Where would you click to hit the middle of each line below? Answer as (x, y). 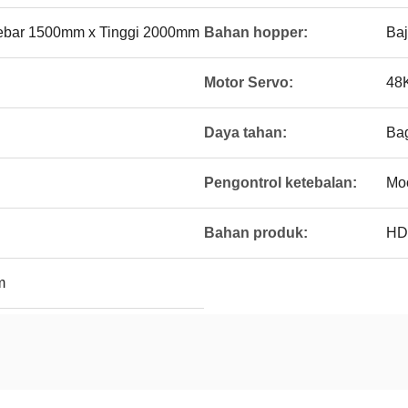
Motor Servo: (249, 82)
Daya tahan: (245, 133)
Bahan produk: (256, 233)
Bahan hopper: (256, 32)
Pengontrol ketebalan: (280, 183)
